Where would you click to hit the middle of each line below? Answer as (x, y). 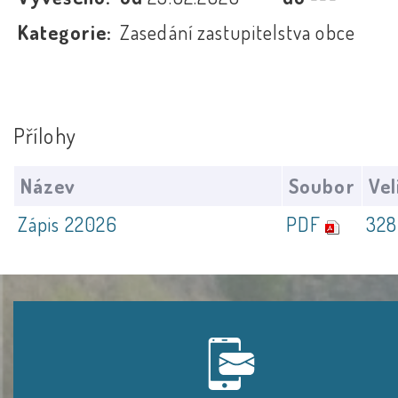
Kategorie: (65, 32)
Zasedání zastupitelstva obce (238, 32)
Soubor (322, 185)
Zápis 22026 (68, 223)
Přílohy (45, 136)
